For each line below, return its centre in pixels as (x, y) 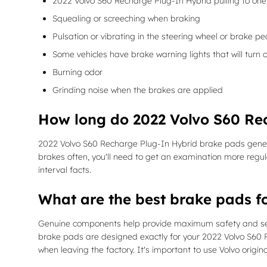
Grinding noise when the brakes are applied (138, 90)
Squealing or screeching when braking (126, 19)
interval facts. (65, 170)
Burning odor (77, 72)
